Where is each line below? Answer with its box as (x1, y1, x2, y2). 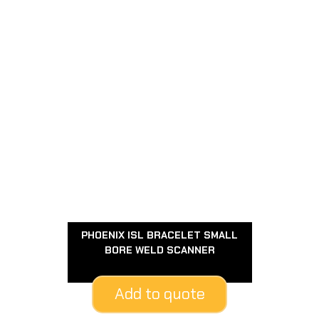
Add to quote (114, 283, 205, 304)
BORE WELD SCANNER (104, 243, 215, 256)
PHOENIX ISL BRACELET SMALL (81, 228, 238, 241)
